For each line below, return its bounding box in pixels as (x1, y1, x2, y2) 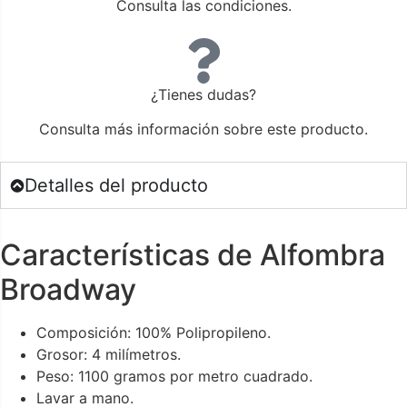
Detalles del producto (25, 174, 208, 197)
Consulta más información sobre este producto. (39, 120, 368, 139)
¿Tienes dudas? (151, 84, 256, 104)
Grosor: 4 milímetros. (36, 345, 181, 364)
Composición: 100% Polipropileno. (36, 323, 271, 342)
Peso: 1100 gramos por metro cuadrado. (36, 367, 313, 386)
